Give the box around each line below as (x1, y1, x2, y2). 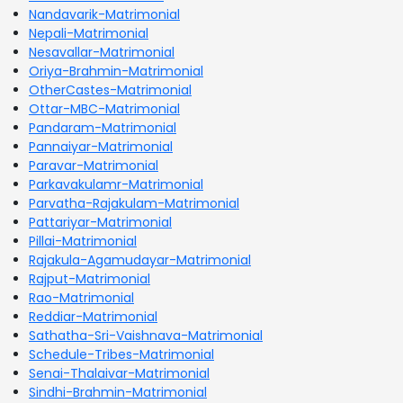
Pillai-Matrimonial (29, 231, 137, 250)
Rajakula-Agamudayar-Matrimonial (29, 250, 251, 269)
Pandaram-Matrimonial (29, 118, 176, 137)
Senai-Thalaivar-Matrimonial (29, 363, 210, 382)
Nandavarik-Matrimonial (29, 4, 180, 23)
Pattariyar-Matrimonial (29, 212, 172, 231)
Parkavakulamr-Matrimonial (29, 175, 203, 193)
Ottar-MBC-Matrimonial (29, 99, 180, 118)
